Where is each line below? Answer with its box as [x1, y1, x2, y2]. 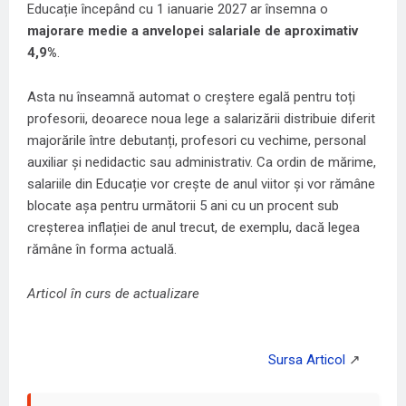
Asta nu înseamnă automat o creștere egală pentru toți [27, 88, 355, 105]
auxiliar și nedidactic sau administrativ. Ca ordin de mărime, [27, 153, 376, 170]
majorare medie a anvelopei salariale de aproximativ [27, 22, 358, 39]
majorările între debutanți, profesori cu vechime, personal [27, 131, 366, 149]
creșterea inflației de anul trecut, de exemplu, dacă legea [27, 218, 360, 236]
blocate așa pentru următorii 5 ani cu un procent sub [27, 197, 339, 214]
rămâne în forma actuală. [27, 240, 177, 257]
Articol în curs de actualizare [27, 285, 199, 302]
